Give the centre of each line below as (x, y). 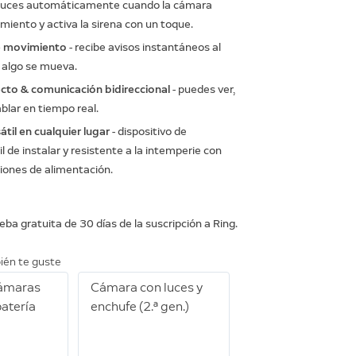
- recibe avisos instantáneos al (144, 47)
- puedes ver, (203, 89)
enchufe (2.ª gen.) (139, 306)
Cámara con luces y (146, 287)
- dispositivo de (149, 132)
